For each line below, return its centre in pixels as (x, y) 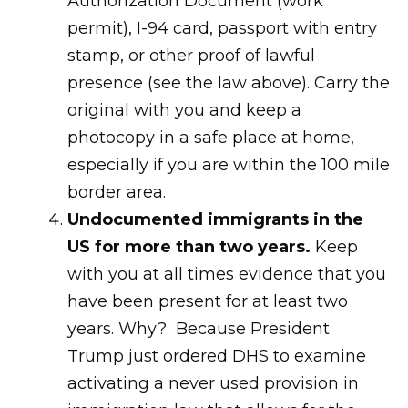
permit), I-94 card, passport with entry (222, 28)
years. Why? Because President (199, 329)
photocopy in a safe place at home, (211, 138)
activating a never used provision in (213, 383)
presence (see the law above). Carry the (229, 83)
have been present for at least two (208, 301)
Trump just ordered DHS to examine (217, 356)
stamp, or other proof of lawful (191, 56)
